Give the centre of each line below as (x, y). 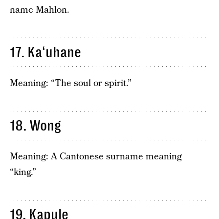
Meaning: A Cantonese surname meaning (96, 156)
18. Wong (35, 125)
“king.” (23, 172)
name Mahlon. (40, 10)
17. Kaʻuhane (45, 52)
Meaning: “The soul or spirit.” (71, 83)
